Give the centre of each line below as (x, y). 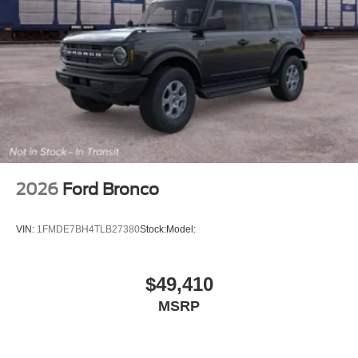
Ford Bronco (111, 190)
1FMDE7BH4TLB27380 (88, 229)
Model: (181, 229)
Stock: (153, 229)
